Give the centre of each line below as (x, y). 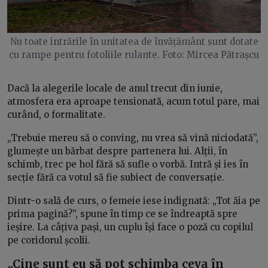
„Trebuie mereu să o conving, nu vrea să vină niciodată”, (133, 138)
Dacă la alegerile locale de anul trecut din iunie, (115, 89)
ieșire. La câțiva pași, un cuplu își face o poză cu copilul (130, 227)
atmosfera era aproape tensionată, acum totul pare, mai (133, 102)
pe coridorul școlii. (50, 240)
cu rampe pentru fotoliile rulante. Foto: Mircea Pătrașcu (134, 55)
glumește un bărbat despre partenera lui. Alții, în (117, 151)
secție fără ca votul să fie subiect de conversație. (116, 178)
